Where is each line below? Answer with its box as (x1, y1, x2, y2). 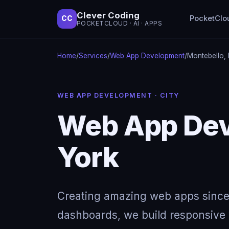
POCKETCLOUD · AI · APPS (77, 19, 163, 28)
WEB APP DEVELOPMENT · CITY (57, 91, 179, 99)
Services (79, 51, 107, 60)
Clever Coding (77, 10, 140, 21)
